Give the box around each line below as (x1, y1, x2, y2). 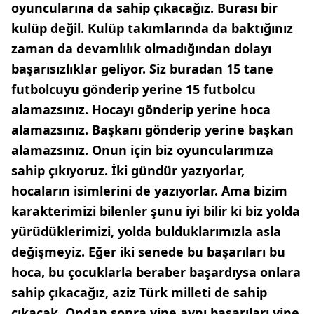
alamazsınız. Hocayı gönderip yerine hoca (11, 101, 271, 118)
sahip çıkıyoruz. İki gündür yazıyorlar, (11, 162, 245, 179)
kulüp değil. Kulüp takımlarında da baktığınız (11, 20, 293, 37)
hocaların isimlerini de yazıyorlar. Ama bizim (11, 182, 287, 200)
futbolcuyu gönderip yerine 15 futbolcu (11, 81, 256, 98)
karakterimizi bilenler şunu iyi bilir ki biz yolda (11, 203, 300, 220)
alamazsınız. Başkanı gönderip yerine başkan (11, 121, 294, 139)
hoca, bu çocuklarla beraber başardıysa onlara (11, 264, 301, 281)
